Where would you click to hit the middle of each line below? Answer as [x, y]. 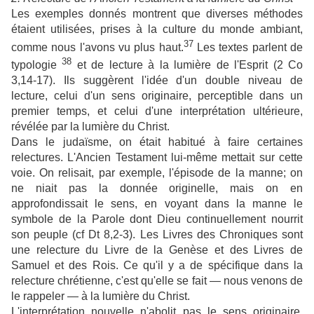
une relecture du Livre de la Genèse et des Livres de [157, 250]
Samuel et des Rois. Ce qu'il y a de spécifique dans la [157, 265]
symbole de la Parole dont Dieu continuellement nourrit [157, 219]
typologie [37, 64]
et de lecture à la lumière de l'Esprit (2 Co [187, 64]
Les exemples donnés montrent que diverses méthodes [157, 14]
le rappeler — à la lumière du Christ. [102, 296]
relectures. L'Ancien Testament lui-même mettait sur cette [157, 157]
